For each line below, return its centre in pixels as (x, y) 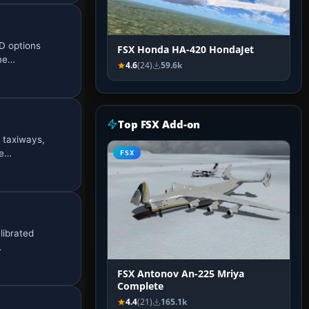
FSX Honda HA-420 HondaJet (186, 50)
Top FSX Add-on (159, 124)
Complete (140, 287)
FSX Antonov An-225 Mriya (181, 274)
